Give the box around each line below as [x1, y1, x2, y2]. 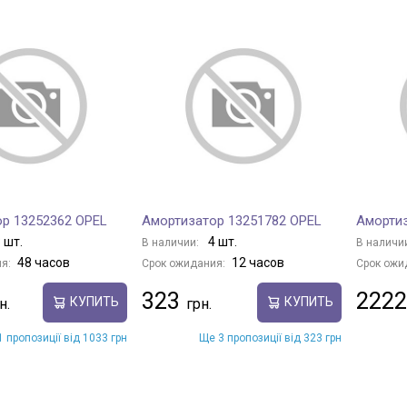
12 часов [232, 254, 284, 270]
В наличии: [142, 235, 202, 249]
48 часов [17, 254, 70, 270]
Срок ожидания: [142, 256, 225, 270]
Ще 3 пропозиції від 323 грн [199, 331, 342, 344]
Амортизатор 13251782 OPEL [142, 212, 322, 229]
